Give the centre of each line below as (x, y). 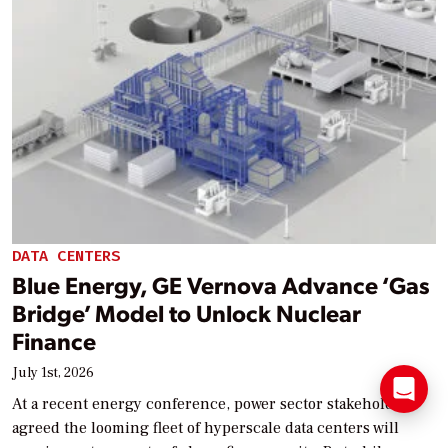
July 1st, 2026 (53, 373)
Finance (54, 341)
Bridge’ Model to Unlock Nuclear (186, 313)
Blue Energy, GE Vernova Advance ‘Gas (221, 285)
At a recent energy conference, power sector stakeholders (214, 404)
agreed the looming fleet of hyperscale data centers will (205, 428)
